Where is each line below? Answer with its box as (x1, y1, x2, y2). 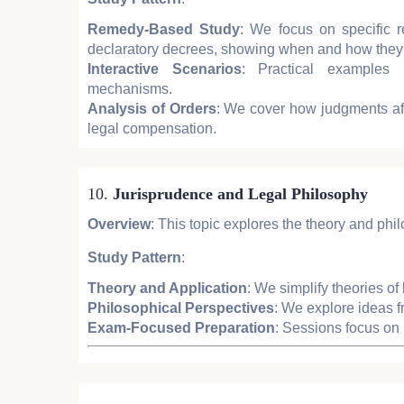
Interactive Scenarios (87, 60, 242, 77)
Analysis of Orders (87, 100, 216, 116)
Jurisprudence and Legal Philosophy (113, 184, 368, 203)
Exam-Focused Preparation (87, 319, 275, 335)
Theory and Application (87, 280, 247, 296)
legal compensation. (87, 120, 216, 136)
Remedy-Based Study (87, 21, 241, 37)
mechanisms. (87, 80, 172, 96)
